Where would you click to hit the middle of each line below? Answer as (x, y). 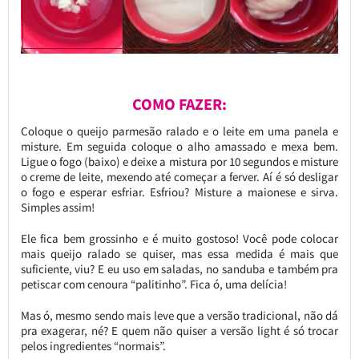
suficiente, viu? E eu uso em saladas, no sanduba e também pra (179, 268)
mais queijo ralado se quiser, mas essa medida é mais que (179, 253)
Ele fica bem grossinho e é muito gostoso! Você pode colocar (179, 238)
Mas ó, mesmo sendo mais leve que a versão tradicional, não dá (179, 315)
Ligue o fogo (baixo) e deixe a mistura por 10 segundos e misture (179, 161)
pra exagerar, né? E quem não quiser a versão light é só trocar (179, 330)
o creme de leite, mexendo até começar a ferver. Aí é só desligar (179, 176)
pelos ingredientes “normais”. (93, 345)
